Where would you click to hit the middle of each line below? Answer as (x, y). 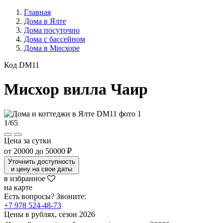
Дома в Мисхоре (52, 48)
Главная (37, 12)
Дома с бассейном (55, 39)
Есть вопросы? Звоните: (45, 196)
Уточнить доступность (42, 161)
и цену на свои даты (42, 169)
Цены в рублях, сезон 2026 (50, 214)
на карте (18, 187)
